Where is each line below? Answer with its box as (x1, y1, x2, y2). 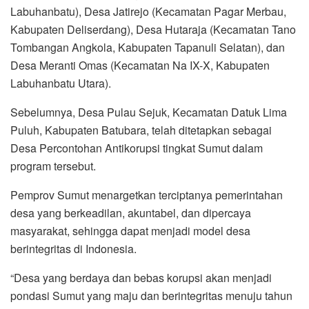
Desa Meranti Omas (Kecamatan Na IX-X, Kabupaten (10, 57, 270, 73)
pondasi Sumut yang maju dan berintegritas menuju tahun (10, 287, 292, 303)
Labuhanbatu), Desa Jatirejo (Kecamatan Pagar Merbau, (10, 3, 286, 19)
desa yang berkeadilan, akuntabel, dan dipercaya (10, 204, 251, 221)
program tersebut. (10, 157, 96, 174)
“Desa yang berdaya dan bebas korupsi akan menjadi (10, 269, 272, 286)
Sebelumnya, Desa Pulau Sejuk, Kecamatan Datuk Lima (10, 103, 287, 120)
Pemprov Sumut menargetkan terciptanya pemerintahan (10, 186, 283, 203)
